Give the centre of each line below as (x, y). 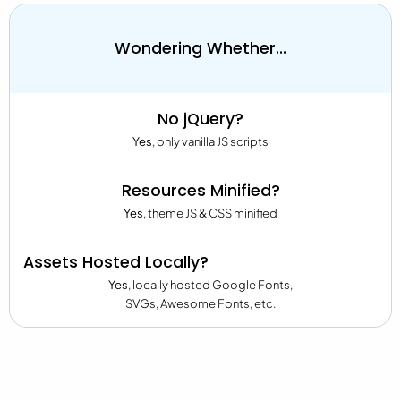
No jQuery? (200, 119)
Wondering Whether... (200, 48)
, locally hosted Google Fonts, (210, 284)
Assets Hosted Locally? (116, 262)
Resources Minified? (200, 190)
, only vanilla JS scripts (210, 141)
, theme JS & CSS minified (210, 213)
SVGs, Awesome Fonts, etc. (200, 303)
